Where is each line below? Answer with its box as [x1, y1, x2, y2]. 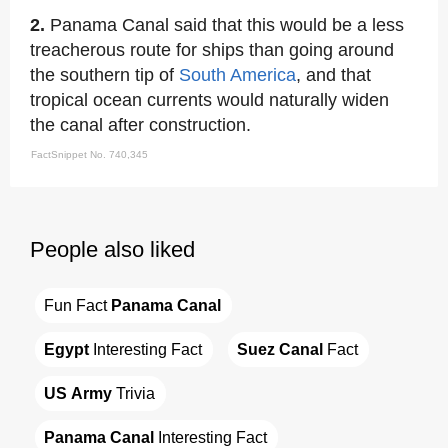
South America [179, 65, 296, 85]
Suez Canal [237, 340, 323, 358]
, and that [296, 65, 371, 85]
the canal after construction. [30, 115, 251, 135]
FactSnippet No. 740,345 [31, 149, 148, 160]
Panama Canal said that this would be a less [50, 15, 404, 35]
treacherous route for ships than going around [30, 40, 394, 60]
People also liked [30, 237, 195, 263]
